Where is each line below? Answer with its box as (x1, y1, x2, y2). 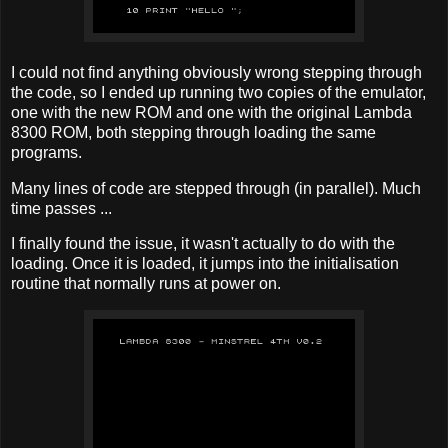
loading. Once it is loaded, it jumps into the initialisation (11, 255, 399, 273)
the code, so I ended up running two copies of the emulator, (11, 83, 426, 101)
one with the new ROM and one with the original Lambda (11, 103, 412, 121)
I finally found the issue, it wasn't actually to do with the (11, 235, 395, 253)
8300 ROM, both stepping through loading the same (11, 123, 376, 141)
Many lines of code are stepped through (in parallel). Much (11, 179, 421, 197)
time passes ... (11, 199, 112, 217)
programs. (11, 143, 82, 161)
